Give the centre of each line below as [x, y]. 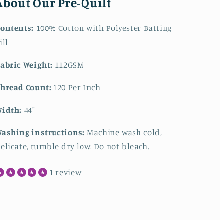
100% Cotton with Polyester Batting [104, 28]
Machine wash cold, [124, 132]
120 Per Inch [77, 87]
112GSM [69, 65]
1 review [65, 172]
